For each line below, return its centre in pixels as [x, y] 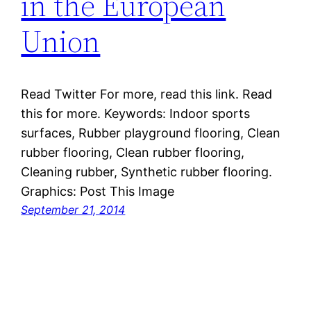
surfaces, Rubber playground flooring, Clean [151, 133]
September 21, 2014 [73, 210]
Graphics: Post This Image [98, 192]
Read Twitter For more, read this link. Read [147, 94]
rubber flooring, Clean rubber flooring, [133, 153]
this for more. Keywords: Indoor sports [136, 114]
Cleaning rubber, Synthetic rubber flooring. [147, 172]
